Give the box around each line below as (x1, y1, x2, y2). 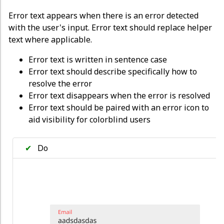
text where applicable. (8, 33, 92, 45)
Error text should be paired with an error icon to (28, 101, 209, 113)
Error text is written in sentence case (28, 53, 167, 65)
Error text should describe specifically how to (28, 65, 197, 77)
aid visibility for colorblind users (28, 113, 150, 125)
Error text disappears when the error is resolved (28, 89, 210, 101)
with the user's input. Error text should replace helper (8, 21, 212, 33)
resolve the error (28, 77, 92, 89)
